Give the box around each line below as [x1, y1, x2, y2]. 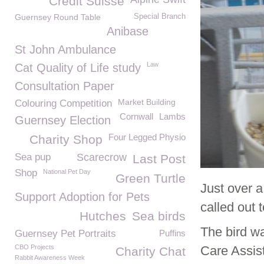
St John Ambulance [15, 43, 116, 56]
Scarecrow [77, 151, 127, 163]
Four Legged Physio [108, 132, 186, 142]
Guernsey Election [15, 114, 111, 127]
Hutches [80, 209, 126, 223]
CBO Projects [15, 243, 54, 250]
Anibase [107, 25, 148, 38]
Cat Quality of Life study [15, 61, 141, 74]
